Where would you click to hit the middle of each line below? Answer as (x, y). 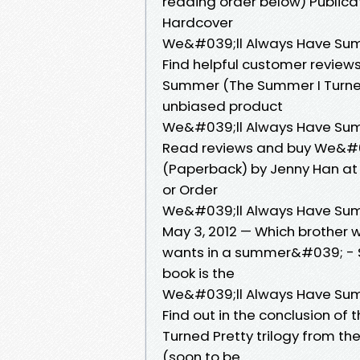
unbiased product (224, 106)
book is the (200, 273)
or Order (192, 189)
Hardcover (199, 22)
